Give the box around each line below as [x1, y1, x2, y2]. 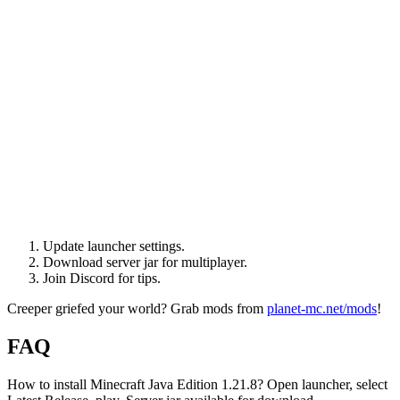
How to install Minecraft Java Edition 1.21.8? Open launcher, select [7, 376, 387, 392]
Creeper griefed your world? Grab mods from [7, 300, 267, 316]
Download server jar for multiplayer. [43, 254, 247, 270]
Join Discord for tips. [43, 270, 161, 286]
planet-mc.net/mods [267, 300, 377, 316]
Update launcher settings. [43, 237, 185, 254]
